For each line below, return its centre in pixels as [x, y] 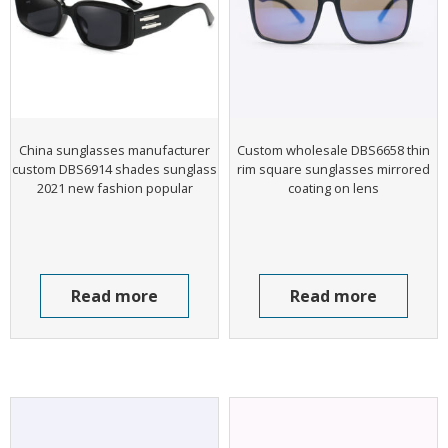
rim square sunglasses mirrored [333, 168]
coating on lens [333, 187]
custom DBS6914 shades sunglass [114, 168]
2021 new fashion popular [114, 187]
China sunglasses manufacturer [114, 149]
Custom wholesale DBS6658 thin [333, 149]
